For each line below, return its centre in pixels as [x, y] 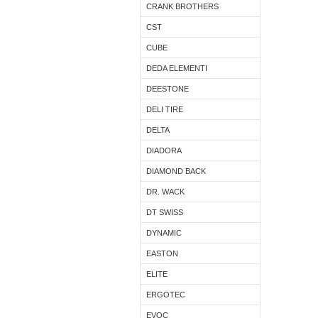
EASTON [162, 253]
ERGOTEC [166, 295]
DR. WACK [165, 192]
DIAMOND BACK [176, 171]
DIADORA [164, 150]
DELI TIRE [165, 109]
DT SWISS [165, 212]
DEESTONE [168, 89]
